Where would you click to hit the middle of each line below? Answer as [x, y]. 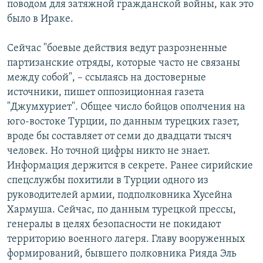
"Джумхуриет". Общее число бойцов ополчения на [126, 107]
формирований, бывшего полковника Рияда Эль [122, 254]
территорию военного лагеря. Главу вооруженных [126, 239]
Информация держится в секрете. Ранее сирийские [130, 166]
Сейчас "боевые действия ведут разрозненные [117, 48]
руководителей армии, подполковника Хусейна [120, 195]
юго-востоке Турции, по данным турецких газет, [123, 122]
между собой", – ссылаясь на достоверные [107, 77]
